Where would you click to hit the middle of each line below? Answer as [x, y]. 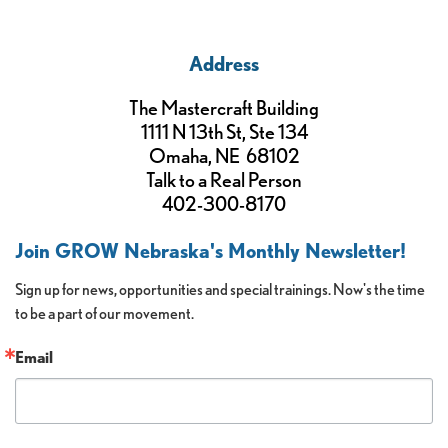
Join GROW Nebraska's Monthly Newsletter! [210, 250]
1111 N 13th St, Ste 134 [224, 131]
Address [224, 63]
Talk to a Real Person [224, 179]
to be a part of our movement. [104, 313]
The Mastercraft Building [224, 107]
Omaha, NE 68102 [224, 155]
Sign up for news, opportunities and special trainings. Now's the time [220, 289]
